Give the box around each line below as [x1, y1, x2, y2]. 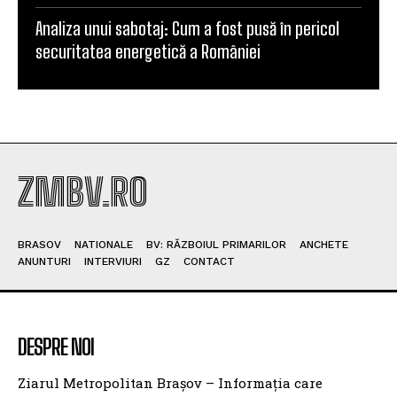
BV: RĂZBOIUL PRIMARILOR [146, 238, 286, 252]
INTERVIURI [84, 255, 142, 269]
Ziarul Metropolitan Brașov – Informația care [18, 374, 323, 393]
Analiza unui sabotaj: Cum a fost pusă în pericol [35, 18, 339, 40]
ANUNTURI [18, 255, 71, 269]
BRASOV [18, 238, 61, 252]
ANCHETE [300, 238, 348, 252]
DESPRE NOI [18, 334, 94, 361]
